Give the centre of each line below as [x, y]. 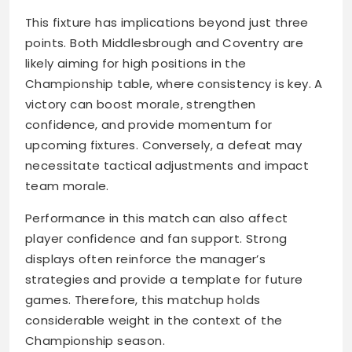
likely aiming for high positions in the [136, 64]
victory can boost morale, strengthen [141, 104]
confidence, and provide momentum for [149, 125]
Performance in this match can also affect [157, 218]
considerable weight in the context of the [154, 321]
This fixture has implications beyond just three [167, 23]
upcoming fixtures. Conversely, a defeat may [164, 145]
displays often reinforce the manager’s [146, 259]
